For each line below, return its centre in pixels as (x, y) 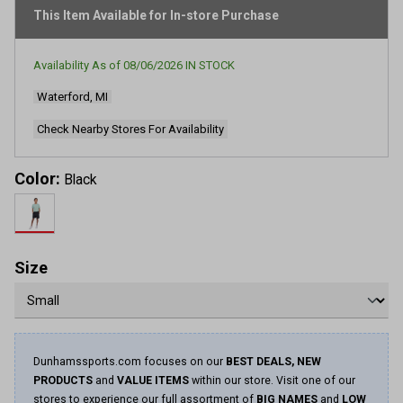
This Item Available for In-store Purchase (156, 15)
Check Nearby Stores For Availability (130, 129)
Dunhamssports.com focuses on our (130, 362)
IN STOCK (210, 65)
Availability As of (78, 65)
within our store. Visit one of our (272, 381)
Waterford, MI (72, 97)
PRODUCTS (63, 381)
